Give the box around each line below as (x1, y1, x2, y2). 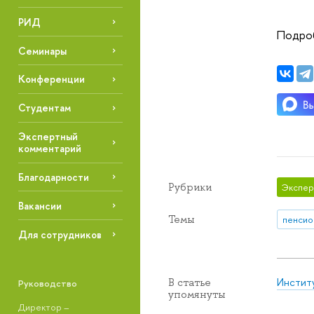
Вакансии (18, 198, 62, 212)
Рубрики (168, 179, 212, 194)
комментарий (18, 142, 81, 156)
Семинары (18, 43, 67, 57)
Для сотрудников (18, 227, 102, 241)
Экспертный (18, 130, 78, 144)
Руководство (18, 276, 77, 289)
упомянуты (168, 287, 226, 302)
